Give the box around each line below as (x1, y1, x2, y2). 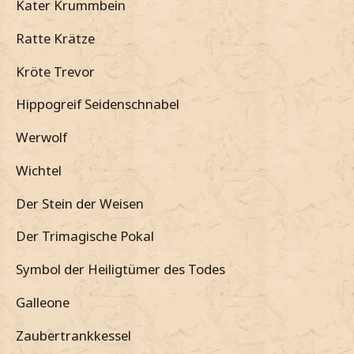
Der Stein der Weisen (16, 194, 144, 213)
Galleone (16, 292, 70, 311)
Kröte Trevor (16, 62, 95, 81)
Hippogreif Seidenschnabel (16, 95, 179, 114)
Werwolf (16, 128, 67, 147)
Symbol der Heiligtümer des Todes (16, 260, 225, 279)
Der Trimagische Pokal (16, 227, 154, 246)
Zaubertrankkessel (16, 326, 131, 345)
